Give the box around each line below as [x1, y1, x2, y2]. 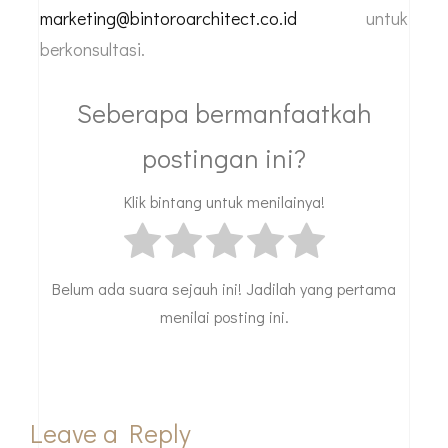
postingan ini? [142, 141, 306, 176]
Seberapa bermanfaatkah [76, 96, 372, 131]
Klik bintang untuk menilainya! [123, 190, 325, 212]
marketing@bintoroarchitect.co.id [40, 6, 297, 31]
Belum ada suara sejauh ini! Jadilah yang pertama [52, 277, 396, 299]
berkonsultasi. [40, 37, 145, 62]
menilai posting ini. [159, 305, 289, 327]
